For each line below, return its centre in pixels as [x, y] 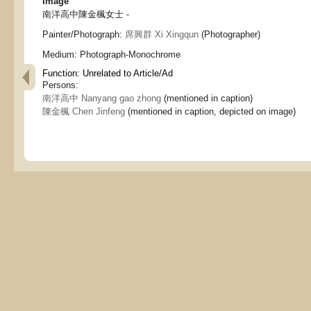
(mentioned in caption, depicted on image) [210, 111]
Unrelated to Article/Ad [128, 73]
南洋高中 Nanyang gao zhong [102, 98]
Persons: [60, 85]
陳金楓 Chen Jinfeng [84, 111]
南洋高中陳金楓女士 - [86, 14]
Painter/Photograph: [84, 34]
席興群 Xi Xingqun [162, 34]
